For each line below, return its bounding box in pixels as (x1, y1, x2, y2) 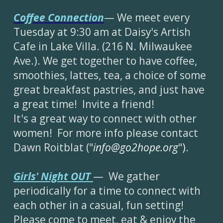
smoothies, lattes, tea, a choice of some (13, 68, 206, 83)
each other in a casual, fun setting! (13, 198, 184, 213)
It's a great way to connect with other (13, 111, 197, 126)
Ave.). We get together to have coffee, (13, 54, 197, 68)
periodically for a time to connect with (13, 184, 201, 198)
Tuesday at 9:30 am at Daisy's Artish (13, 25, 191, 39)
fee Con (33, 10, 67, 25)
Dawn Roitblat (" (13, 140, 93, 155)
